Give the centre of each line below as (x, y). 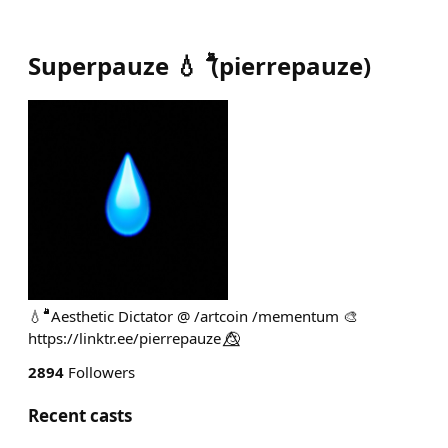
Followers (99, 372)
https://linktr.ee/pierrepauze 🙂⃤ (134, 338)
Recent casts (80, 415)
